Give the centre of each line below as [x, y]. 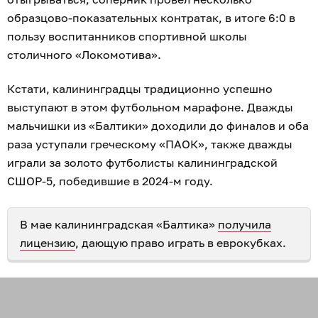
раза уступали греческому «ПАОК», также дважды [150, 144]
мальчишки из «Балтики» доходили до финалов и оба [158, 125]
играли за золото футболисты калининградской [142, 162]
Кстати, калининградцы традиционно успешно [140, 88]
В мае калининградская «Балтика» [119, 224]
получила [245, 224]
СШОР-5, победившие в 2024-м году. [110, 181]
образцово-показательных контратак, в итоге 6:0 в [151, 17]
